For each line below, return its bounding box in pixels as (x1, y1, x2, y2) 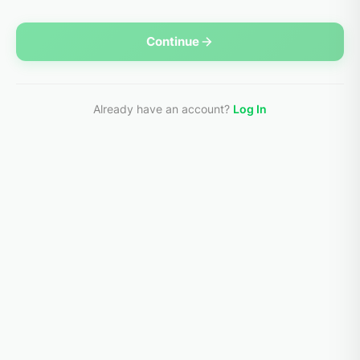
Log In (233, 102, 267, 116)
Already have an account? (93, 102, 233, 116)
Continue (146, 34, 199, 49)
